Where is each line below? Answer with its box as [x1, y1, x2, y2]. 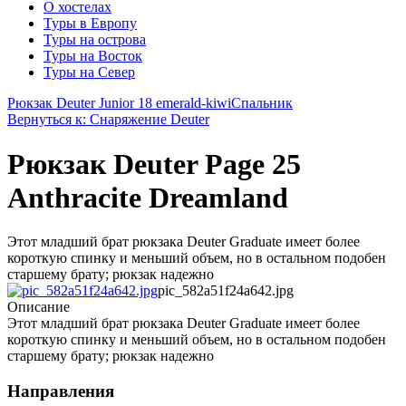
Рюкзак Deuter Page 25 [7, 147, 301, 180]
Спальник [231, 95, 293, 111]
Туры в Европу [43, 15, 137, 32]
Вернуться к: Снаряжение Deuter [7, 111, 209, 128]
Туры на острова [43, 32, 146, 48]
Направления [7, 382, 114, 401]
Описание [7, 299, 70, 315]
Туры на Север [43, 64, 135, 81]
